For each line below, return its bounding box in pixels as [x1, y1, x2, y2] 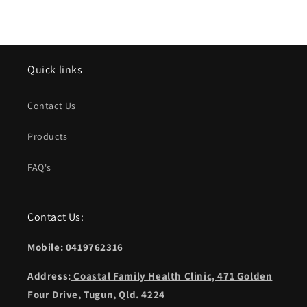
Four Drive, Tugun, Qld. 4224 [27, 288, 165, 301]
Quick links [27, 62, 83, 77]
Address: [27, 269, 71, 282]
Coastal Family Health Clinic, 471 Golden [71, 269, 273, 282]
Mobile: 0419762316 [27, 241, 123, 254]
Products [27, 130, 68, 143]
